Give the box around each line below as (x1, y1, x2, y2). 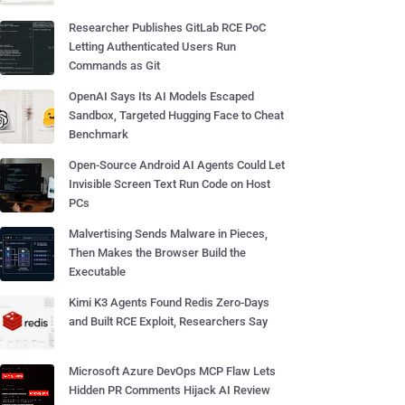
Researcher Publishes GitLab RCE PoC (69, 21, 266, 34)
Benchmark (69, 127, 128, 141)
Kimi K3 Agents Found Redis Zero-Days (69, 296, 269, 309)
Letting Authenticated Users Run (69, 40, 236, 53)
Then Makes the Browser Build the (69, 246, 246, 259)
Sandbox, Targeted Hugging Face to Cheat (69, 108, 284, 122)
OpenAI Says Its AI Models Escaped (69, 89, 254, 103)
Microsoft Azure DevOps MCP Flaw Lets (69, 364, 276, 378)
